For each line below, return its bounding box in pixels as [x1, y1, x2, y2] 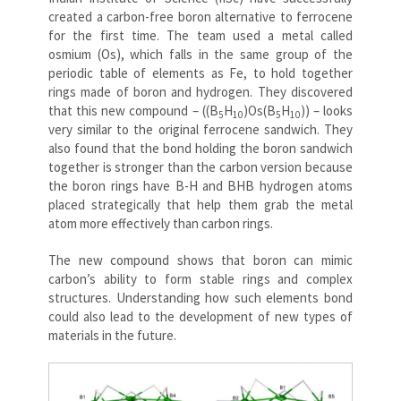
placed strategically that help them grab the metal [48, 195, 353, 213]
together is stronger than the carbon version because [48, 158, 353, 175]
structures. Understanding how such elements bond [48, 288, 353, 306]
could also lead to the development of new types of [48, 307, 353, 325]
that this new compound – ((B [48, 101, 218, 119]
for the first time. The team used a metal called [48, 26, 353, 44]
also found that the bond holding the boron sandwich [48, 139, 353, 157]
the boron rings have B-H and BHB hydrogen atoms [48, 176, 353, 194]
